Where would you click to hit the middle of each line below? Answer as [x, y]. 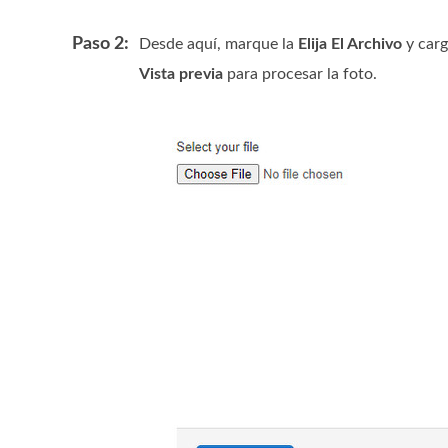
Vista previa [181, 74]
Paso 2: [100, 44]
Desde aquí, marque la [218, 44]
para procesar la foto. [300, 74]
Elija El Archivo [350, 44]
